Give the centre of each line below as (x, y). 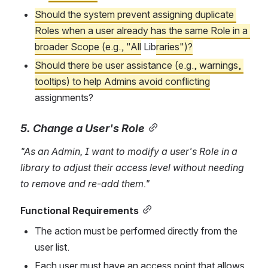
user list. (52, 247)
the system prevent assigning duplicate (150, 14)
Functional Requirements (80, 210)
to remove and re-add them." (85, 183)
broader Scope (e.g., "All (88, 46)
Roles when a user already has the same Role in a (141, 30)
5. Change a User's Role (83, 128)
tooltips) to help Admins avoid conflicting (122, 81)
